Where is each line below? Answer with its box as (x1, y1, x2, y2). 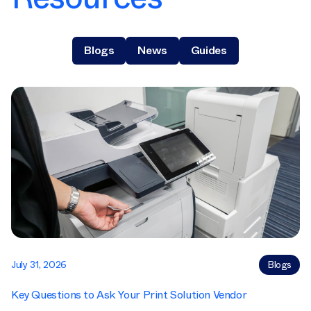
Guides (190, 42, 227, 59)
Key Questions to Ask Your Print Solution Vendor (11, 286, 247, 303)
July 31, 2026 (11, 257, 67, 271)
